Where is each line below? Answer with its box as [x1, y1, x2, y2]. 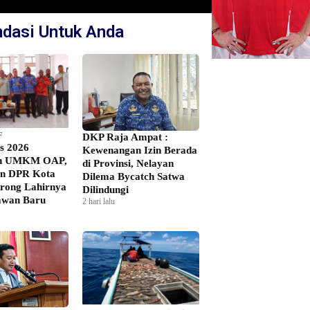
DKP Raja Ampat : [82, 131, 168, 143]
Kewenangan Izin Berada [82, 144, 197, 156]
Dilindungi [82, 183, 129, 195]
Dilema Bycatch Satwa [82, 170, 185, 182]
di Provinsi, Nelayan [82, 157, 174, 169]
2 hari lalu [82, 196, 115, 206]
